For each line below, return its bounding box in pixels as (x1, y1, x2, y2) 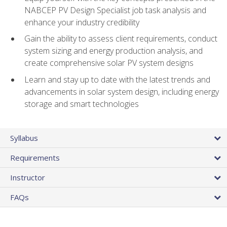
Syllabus (10, 132, 38, 143)
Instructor (10, 172, 45, 182)
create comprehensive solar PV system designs (24, 57, 194, 69)
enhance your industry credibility (24, 16, 139, 28)
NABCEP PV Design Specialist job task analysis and (24, 4, 206, 16)
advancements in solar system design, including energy (24, 86, 219, 97)
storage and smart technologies (24, 98, 139, 109)
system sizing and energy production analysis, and (24, 45, 203, 57)
